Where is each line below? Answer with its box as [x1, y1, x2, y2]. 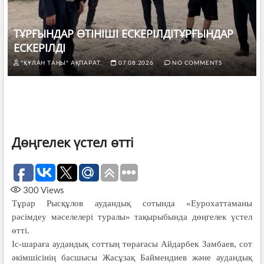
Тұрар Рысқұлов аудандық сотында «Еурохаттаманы [11, 198, 253, 208]
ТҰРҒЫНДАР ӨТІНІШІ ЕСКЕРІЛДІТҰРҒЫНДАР [13, 26, 233, 41]
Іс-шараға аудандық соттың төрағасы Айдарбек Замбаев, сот [11, 239, 253, 249]
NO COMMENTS [170, 58, 222, 66]
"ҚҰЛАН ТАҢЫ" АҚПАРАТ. [19, 58, 103, 66]
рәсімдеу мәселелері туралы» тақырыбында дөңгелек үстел [11, 212, 253, 222]
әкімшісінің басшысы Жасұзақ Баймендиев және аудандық [11, 252, 253, 262]
